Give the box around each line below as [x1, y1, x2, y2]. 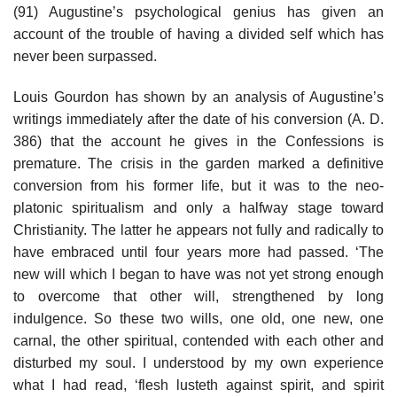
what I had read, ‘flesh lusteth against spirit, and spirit [13, 378, 384, 393]
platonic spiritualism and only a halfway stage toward [13, 200, 384, 216]
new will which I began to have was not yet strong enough [13, 267, 384, 283]
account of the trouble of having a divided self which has [13, 27, 384, 43]
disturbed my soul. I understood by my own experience [13, 355, 384, 371]
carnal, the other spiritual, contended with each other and [13, 333, 384, 349]
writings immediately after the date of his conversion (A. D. [13, 112, 384, 128]
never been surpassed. [13, 49, 157, 65]
